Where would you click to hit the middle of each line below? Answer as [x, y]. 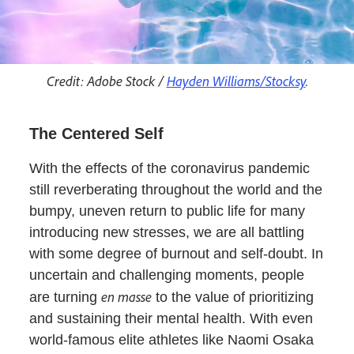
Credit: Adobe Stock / [106, 80]
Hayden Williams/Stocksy [236, 80]
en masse [127, 296]
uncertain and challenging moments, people [167, 275]
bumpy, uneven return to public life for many [168, 211]
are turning [66, 297]
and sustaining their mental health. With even [171, 318]
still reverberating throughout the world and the [176, 189]
